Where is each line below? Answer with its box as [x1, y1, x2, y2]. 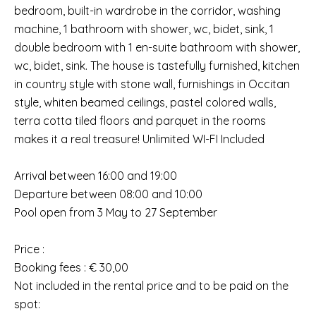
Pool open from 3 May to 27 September [14, 205, 217, 219]
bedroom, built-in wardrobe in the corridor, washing [14, 4, 281, 18]
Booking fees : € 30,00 [14, 260, 128, 274]
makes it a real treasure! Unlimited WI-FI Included [14, 132, 265, 146]
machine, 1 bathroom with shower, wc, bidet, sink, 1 [14, 22, 274, 36]
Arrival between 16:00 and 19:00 [14, 169, 177, 183]
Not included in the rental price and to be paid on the [14, 279, 288, 293]
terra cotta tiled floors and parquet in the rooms [14, 114, 266, 128]
